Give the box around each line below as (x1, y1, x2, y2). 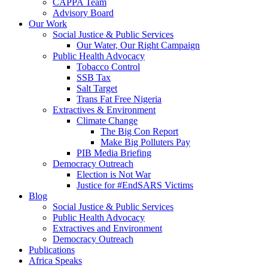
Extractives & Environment (53, 105, 156, 115)
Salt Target (77, 83, 117, 93)
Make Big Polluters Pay (100, 137, 190, 147)
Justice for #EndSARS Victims (77, 180, 193, 190)
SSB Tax (77, 72, 111, 83)
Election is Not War (77, 169, 151, 179)
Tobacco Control (77, 62, 140, 72)
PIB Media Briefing (77, 148, 151, 158)
